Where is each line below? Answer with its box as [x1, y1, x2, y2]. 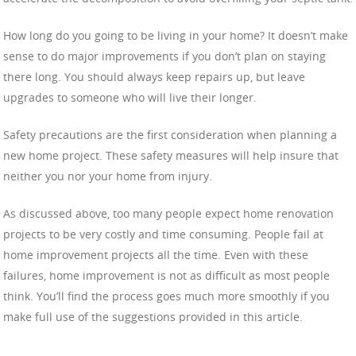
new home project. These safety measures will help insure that [3, 147, 339, 163]
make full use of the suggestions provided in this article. [3, 308, 303, 324]
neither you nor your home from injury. [3, 168, 212, 184]
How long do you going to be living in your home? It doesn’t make [3, 27, 348, 43]
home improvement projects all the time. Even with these [3, 246, 308, 262]
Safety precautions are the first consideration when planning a [3, 126, 337, 142]
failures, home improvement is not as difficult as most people [3, 267, 330, 283]
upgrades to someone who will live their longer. [3, 89, 257, 105]
